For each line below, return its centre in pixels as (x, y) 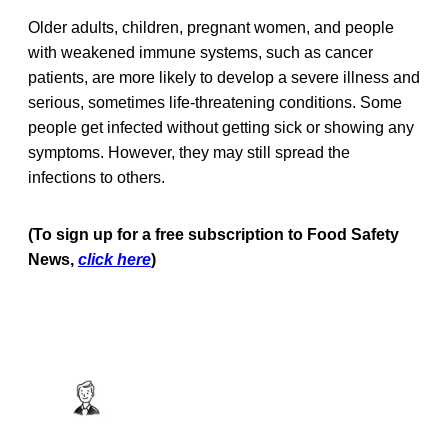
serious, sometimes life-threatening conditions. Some (215, 103)
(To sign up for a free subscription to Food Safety (213, 235)
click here (114, 260)
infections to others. (96, 178)
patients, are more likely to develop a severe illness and (224, 78)
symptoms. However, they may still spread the (189, 153)
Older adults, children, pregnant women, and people (211, 28)
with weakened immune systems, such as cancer (200, 53)
